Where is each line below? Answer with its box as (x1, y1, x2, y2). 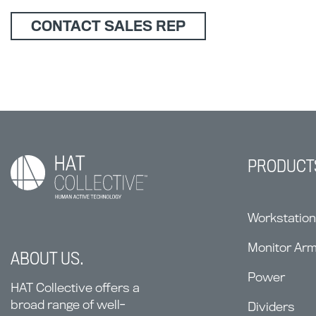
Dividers (248, 299, 295, 315)
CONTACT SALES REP (31, 18, 186, 35)
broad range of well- (11, 296, 125, 312)
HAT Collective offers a (11, 279, 140, 295)
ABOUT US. (11, 247, 84, 269)
